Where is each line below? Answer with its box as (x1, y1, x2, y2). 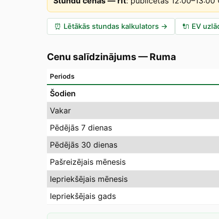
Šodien (50, 88, 76, 98)
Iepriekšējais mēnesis (50, 174, 128, 184)
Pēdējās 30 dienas (50, 140, 117, 150)
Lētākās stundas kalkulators (64, 22, 159, 31)
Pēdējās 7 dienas (50, 123, 112, 132)
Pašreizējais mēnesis (50, 157, 126, 167)
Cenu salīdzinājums (47, 51, 136, 63)
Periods (50, 72, 74, 80)
